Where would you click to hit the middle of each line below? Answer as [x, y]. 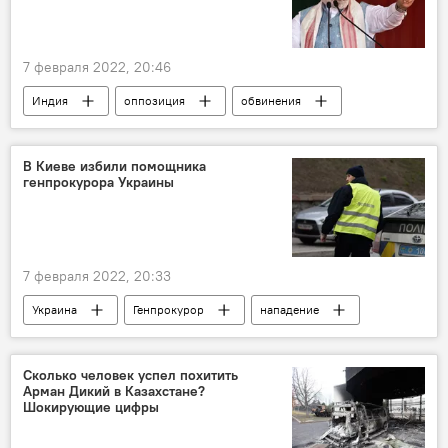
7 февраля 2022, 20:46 [97, 66]
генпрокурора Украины [98, 181]
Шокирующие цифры [91, 407]
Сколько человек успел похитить [130, 375]
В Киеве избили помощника [114, 165]
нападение [289, 309]
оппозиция [154, 100]
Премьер [293, 130]
